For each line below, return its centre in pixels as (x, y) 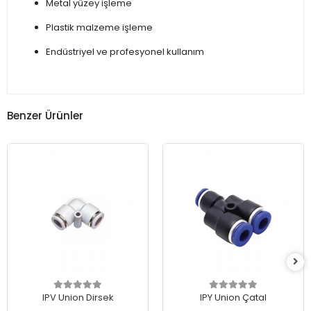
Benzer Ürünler (45, 115)
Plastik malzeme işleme (99, 28)
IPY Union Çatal (233, 298)
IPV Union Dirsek (78, 298)
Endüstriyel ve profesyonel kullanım (125, 52)
